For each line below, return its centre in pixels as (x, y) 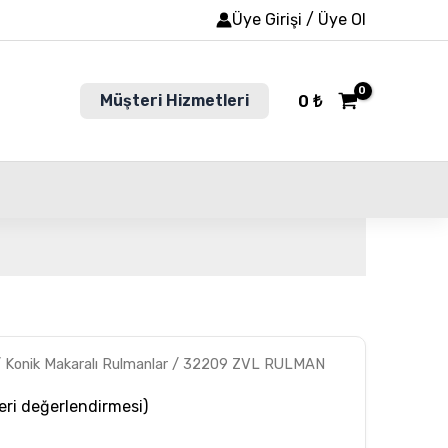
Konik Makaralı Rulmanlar (87, 364)
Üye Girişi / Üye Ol (299, 19)
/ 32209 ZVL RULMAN (247, 364)
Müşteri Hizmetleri (175, 100)
